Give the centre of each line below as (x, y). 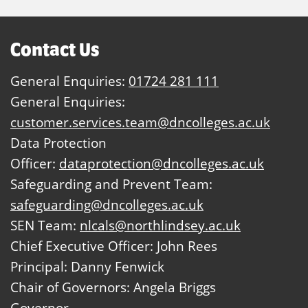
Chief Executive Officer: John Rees (114, 246)
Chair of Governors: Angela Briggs (113, 287)
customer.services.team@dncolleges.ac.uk (140, 122)
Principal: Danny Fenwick (87, 267)
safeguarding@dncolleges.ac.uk (107, 205)
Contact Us (55, 49)
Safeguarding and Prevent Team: (111, 184)
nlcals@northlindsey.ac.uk (160, 225)
